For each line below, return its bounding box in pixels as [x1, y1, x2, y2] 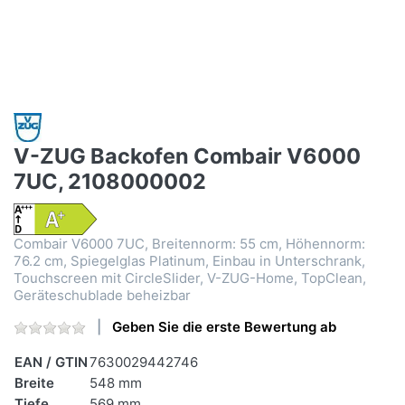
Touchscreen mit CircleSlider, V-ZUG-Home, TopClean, [14, 269, 366, 287]
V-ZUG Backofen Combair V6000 [14, 143, 361, 170]
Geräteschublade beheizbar [14, 287, 191, 305]
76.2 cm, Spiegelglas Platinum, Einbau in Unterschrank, [14, 252, 365, 270]
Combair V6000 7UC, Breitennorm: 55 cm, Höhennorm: [14, 235, 365, 253]
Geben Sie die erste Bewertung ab [112, 318, 336, 336]
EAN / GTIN [14, 353, 88, 372]
